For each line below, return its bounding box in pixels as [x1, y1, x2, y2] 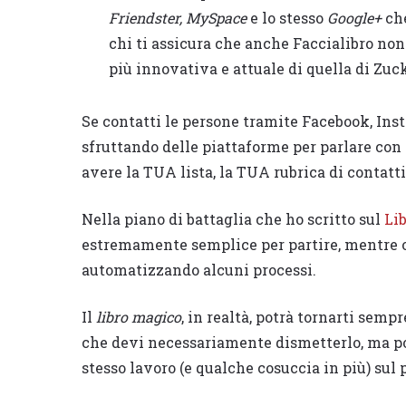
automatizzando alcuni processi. [82, 259, 316, 279]
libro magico [96, 306, 181, 326]
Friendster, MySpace [109, 7, 246, 27]
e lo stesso [246, 7, 327, 27]
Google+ [327, 7, 382, 27]
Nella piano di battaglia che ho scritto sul [82, 208, 384, 228]
